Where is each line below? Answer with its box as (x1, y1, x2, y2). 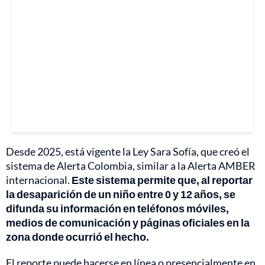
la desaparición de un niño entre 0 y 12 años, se (6, 188, 235, 201)
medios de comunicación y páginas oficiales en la (6, 216, 250, 230)
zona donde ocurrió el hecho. (6, 230, 149, 244)
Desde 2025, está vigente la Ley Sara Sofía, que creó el (6, 145, 250, 159)
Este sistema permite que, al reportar (72, 173, 253, 187)
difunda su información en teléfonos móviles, (6, 202, 229, 215)
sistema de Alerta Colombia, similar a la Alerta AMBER (6, 159, 256, 173)
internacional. (6, 173, 72, 187)
